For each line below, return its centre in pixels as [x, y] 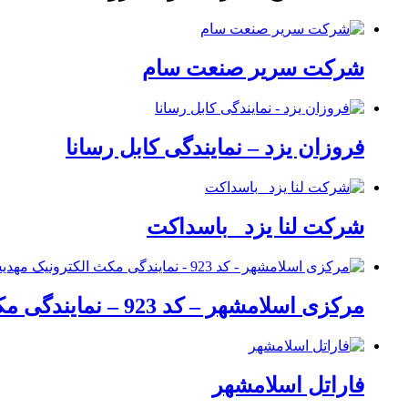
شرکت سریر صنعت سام [253, 69]
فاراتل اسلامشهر [288, 385]
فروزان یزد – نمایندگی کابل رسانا [215, 148]
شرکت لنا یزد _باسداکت [255, 226]
